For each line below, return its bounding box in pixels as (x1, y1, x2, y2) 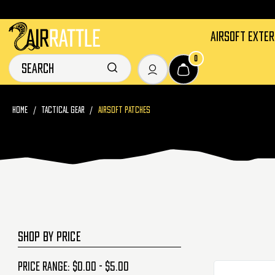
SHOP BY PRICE (17, 230, 81, 242)
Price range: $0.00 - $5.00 (17, 260, 129, 272)
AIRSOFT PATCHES (98, 106, 150, 114)
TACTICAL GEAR (41, 106, 85, 114)
